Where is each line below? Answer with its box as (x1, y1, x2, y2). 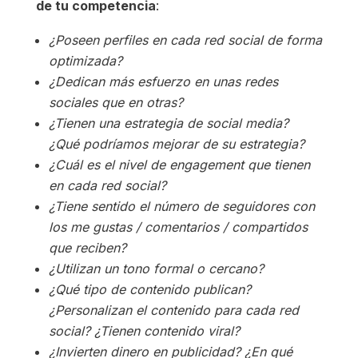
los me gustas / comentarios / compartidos (48, 219, 308, 236)
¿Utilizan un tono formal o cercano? (48, 261, 264, 277)
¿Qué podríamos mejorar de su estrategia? (48, 136, 304, 153)
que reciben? (48, 240, 126, 257)
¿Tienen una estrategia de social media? (48, 115, 288, 132)
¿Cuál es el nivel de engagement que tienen (48, 157, 310, 173)
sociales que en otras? (48, 94, 183, 111)
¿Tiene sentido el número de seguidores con (48, 198, 315, 215)
